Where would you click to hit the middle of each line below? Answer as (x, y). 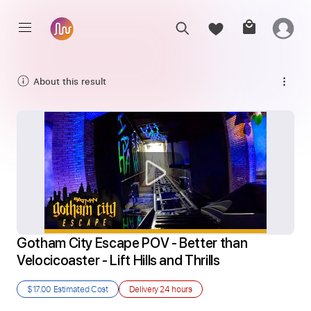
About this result (70, 81)
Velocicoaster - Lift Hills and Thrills (118, 260)
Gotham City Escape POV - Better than (132, 243)
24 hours (176, 289)
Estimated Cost (79, 289)
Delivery (144, 289)
